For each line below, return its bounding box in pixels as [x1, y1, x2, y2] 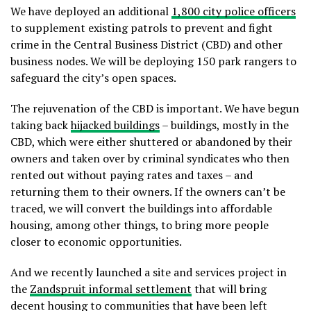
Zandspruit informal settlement [30, 281, 192, 297]
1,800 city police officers [171, 3, 296, 19]
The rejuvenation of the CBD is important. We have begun [10, 101, 299, 117]
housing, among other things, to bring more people [10, 217, 269, 233]
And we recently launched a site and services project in [10, 264, 287, 280]
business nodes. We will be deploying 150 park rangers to [10, 53, 296, 69]
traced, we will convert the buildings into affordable [10, 201, 272, 217]
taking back [10, 117, 71, 133]
